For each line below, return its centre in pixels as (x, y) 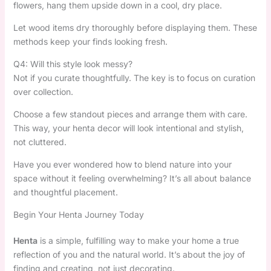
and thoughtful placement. (65, 192)
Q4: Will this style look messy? (73, 64)
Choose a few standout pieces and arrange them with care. (130, 114)
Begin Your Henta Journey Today (78, 214)
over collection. (43, 91)
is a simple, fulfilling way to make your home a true (138, 240)
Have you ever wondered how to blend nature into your (122, 164)
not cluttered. (40, 142)
